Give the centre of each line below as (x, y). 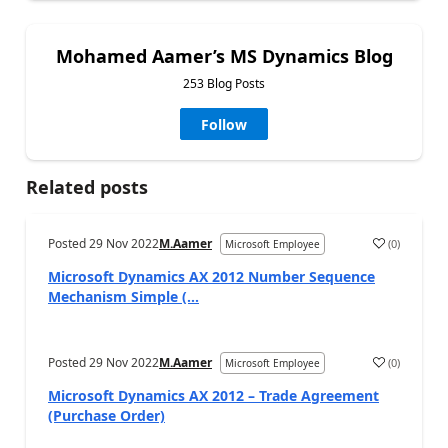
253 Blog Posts (224, 83)
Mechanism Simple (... (123, 296)
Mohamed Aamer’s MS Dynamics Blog (224, 56)
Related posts (87, 187)
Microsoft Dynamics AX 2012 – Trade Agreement (213, 395)
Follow (224, 124)
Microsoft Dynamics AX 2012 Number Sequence (211, 276)
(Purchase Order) (106, 415)
